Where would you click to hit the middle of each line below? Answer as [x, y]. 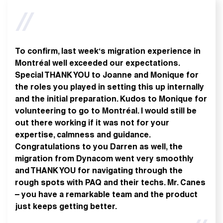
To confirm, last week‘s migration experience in [108, 52]
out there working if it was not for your [92, 124]
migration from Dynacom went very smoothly [104, 160]
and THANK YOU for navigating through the [99, 171]
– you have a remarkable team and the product [106, 195]
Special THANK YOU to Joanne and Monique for [107, 76]
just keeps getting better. [66, 207]
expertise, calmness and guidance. [83, 136]
